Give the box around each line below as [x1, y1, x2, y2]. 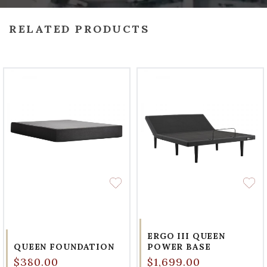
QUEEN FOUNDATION [14, 241, 114, 253]
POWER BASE [147, 241, 211, 253]
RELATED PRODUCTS [9, 22, 149, 36]
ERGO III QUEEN [147, 231, 226, 242]
